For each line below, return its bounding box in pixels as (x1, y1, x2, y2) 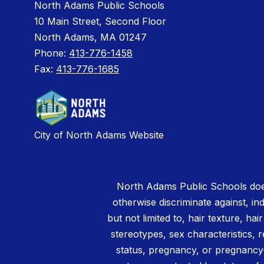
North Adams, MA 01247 (34, 31, 147, 44)
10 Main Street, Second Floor (34, 15, 167, 28)
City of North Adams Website (34, 128, 164, 141)
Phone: (34, 47, 70, 60)
